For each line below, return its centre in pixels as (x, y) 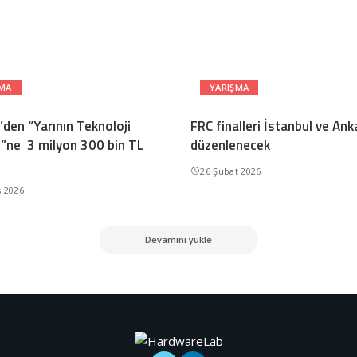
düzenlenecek (230, 145)
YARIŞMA (229, 88)
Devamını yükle (178, 240)
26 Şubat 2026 (231, 171)
